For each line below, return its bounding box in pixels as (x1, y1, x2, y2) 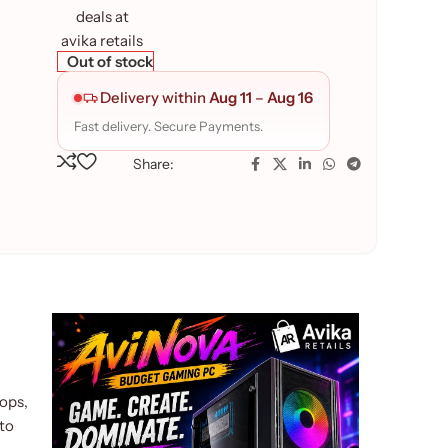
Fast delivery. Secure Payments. (74, 117, 264, 134)
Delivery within (100, 87, 210, 107)
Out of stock (66, 51, 153, 71)
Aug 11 (209, 87, 253, 107)
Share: (133, 155, 175, 173)
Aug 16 (267, 87, 314, 107)
